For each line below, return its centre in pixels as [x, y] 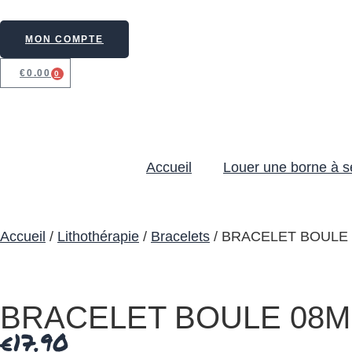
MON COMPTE [64, 39]
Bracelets [180, 236]
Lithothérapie [98, 236]
